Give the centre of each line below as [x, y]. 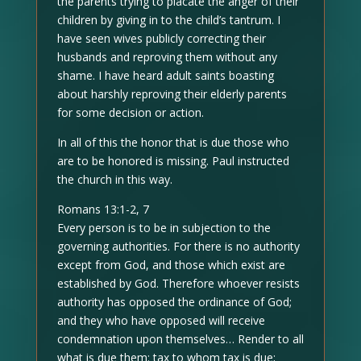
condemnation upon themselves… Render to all [180, 339]
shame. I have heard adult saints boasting [165, 75]
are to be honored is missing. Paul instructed [173, 161]
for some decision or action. [130, 112]
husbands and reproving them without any [167, 57]
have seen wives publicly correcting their [161, 38]
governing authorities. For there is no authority [178, 246]
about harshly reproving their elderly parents [172, 94]
